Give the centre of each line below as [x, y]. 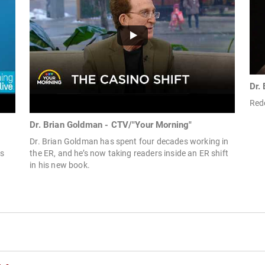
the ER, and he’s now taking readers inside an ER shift [129, 153]
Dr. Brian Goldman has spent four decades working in [129, 142]
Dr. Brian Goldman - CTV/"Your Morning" [111, 125]
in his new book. [60, 165]
